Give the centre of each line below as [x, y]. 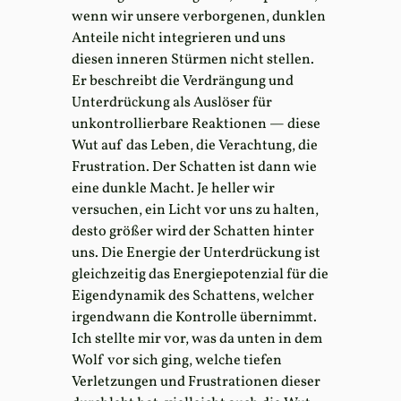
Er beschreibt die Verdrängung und [183, 82]
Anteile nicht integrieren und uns [179, 39]
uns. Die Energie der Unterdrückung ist [196, 254]
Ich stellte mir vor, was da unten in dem [197, 340]
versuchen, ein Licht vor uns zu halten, [195, 211]
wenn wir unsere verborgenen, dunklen [199, 17]
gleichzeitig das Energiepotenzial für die [200, 275]
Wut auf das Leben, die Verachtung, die [195, 146]
